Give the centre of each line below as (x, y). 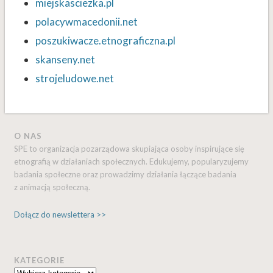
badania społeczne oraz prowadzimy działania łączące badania (126, 175)
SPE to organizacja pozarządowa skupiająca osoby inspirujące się (129, 149)
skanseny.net (65, 60)
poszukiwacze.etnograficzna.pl (105, 41)
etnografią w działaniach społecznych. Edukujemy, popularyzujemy (132, 162)
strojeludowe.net (74, 79)
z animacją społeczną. (52, 187)
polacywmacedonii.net (86, 22)
